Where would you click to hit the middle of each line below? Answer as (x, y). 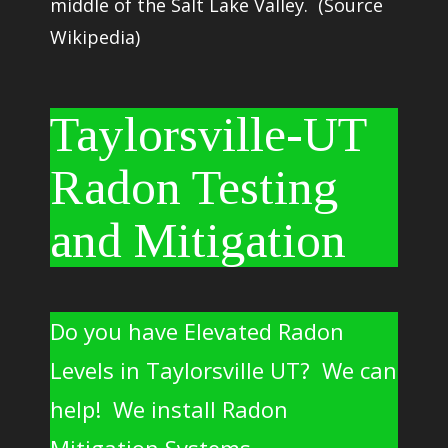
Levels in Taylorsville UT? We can (223, 370)
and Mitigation (198, 240)
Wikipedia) (95, 37)
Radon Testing (194, 187)
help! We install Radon (169, 409)
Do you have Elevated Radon (197, 331)
